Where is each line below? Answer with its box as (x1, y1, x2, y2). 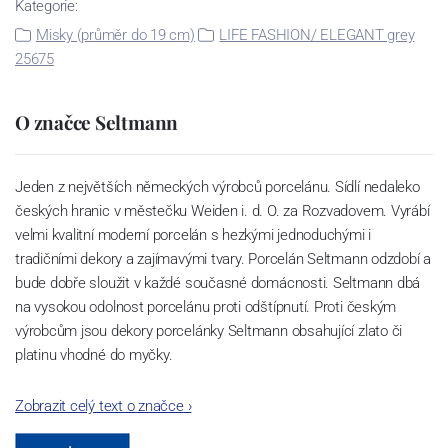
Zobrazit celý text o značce (15, 397, 184, 416)
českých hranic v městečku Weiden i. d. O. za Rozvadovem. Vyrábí (15, 202, 430, 221)
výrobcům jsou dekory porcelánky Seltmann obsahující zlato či (15, 322, 403, 341)
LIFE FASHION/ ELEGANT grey (219, 26, 415, 45)
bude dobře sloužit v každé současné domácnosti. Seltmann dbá (15, 274, 421, 293)
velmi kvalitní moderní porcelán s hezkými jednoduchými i (15, 226, 372, 245)
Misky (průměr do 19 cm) (35, 26, 195, 45)
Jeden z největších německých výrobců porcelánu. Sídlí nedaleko (15, 178, 420, 197)
